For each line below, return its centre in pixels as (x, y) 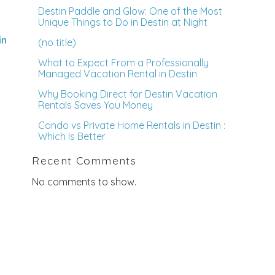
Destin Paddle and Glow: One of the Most (130, 11)
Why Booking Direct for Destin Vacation (128, 94)
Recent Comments (84, 161)
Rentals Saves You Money (96, 105)
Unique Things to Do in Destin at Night (123, 22)
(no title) (57, 43)
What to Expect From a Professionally (124, 63)
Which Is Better (72, 137)
